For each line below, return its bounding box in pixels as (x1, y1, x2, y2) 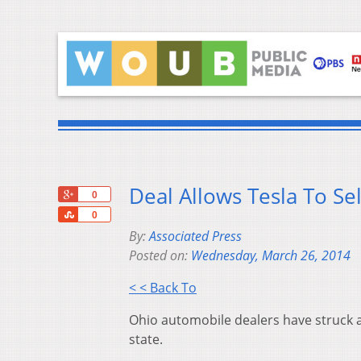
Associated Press (149, 227, 242, 246)
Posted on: (129, 247, 191, 265)
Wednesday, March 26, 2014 (191, 247, 351, 265)
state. (129, 330, 163, 349)
